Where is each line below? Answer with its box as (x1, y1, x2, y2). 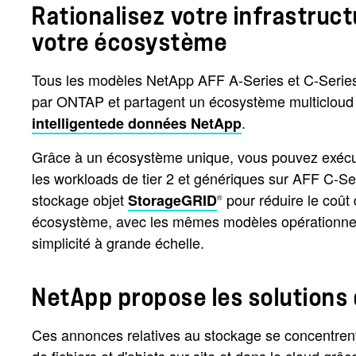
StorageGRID (128, 190, 217, 211)
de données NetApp (107, 113, 242, 133)
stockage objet (32, 189, 128, 210)
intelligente (32, 113, 107, 133)
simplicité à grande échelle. (32, 232, 204, 253)
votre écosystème (32, 31, 227, 55)
